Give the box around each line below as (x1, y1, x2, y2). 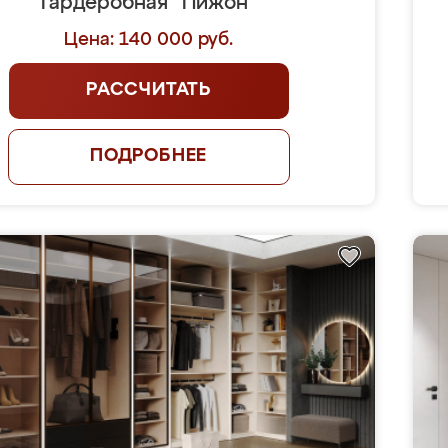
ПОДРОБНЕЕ (89, 147, 208, 165)
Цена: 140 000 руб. (64, 31, 234, 49)
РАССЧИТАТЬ (86, 81, 212, 99)
